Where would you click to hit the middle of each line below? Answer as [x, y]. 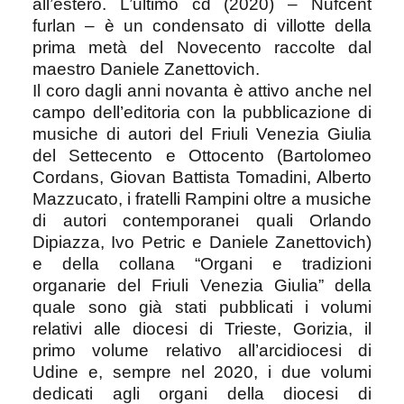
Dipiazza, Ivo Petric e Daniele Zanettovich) [202, 242]
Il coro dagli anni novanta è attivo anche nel [202, 90]
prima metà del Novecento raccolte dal [202, 47]
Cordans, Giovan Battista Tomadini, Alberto [202, 177]
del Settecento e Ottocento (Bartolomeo [202, 155]
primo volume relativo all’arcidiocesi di [202, 350]
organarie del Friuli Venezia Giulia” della [202, 285]
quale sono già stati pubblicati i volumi [202, 307]
